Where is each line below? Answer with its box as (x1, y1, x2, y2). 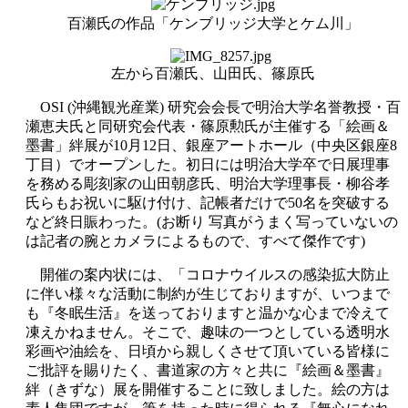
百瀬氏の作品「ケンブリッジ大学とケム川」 (67, 15, 359, 31)
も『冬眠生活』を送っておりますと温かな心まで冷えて (25, 304, 390, 321)
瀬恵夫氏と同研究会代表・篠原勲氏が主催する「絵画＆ (25, 117, 390, 134)
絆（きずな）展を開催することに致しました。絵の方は (25, 381, 390, 397)
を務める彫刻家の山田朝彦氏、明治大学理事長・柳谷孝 (25, 175, 390, 191)
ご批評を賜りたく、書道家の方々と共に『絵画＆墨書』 (25, 362, 390, 378)
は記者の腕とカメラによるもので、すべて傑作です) (25, 232, 365, 249)
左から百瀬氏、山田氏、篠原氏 (111, 65, 315, 81)
